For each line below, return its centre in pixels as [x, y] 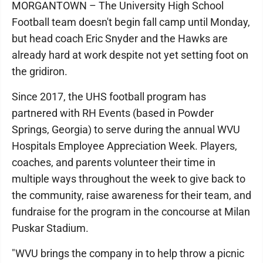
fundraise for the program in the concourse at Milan [131, 212]
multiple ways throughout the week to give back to [129, 179]
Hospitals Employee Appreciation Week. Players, [124, 146]
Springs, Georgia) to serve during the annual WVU [126, 129]
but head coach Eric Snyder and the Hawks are [120, 38]
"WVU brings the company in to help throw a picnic [128, 253]
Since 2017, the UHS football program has [109, 97]
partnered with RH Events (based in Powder [113, 113]
